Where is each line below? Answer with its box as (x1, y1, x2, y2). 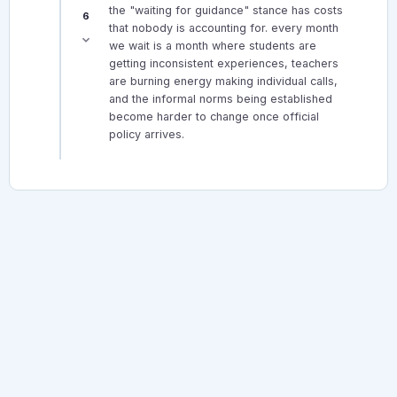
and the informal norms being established (109, 92, 332, 106)
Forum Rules (66, 377, 130, 389)
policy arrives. (109, 128, 184, 142)
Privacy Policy (129, 377, 200, 389)
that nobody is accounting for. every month (109, 21, 339, 35)
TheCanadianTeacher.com (230, 377, 362, 389)
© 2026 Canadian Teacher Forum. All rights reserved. (66, 362, 331, 374)
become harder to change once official (109, 110, 319, 124)
